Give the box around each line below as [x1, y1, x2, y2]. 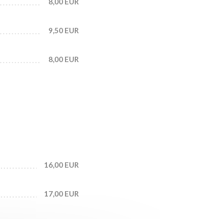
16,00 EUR [44, 160, 79, 169]
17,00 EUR [44, 189, 79, 198]
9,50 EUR [48, 26, 79, 35]
